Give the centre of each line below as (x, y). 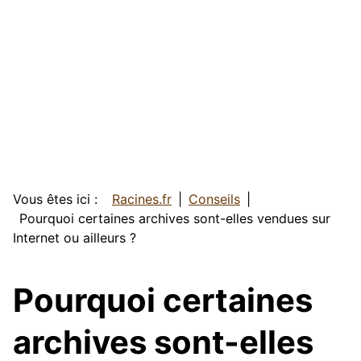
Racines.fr (142, 199)
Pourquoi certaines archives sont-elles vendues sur (175, 219)
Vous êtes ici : (59, 199)
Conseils (214, 199)
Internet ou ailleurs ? (75, 238)
